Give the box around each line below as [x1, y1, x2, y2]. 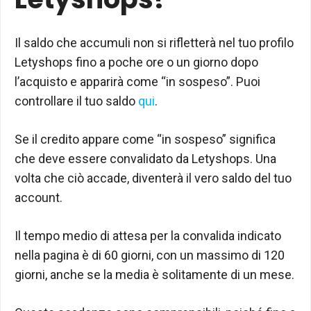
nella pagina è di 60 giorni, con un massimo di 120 [15, 247, 285, 262]
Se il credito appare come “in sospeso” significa [15, 131, 276, 146]
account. [15, 190, 62, 205]
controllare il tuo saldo [15, 93, 138, 108]
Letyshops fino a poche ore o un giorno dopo [15, 54, 258, 69]
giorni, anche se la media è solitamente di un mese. [15, 267, 294, 282]
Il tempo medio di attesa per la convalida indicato [15, 228, 281, 243]
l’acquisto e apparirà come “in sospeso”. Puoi [15, 74, 260, 89]
